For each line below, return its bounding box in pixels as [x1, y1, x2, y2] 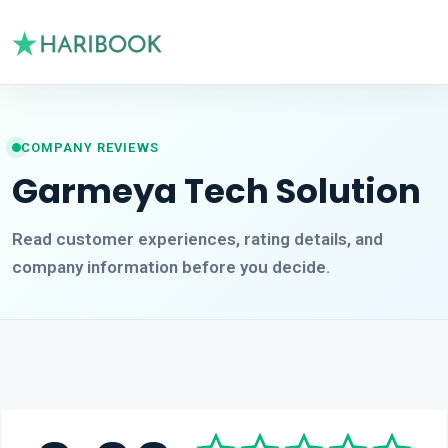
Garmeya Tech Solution [12, 166, 421, 215]
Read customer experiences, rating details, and [12, 228, 383, 249]
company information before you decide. [12, 256, 330, 277]
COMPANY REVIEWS [21, 139, 159, 155]
